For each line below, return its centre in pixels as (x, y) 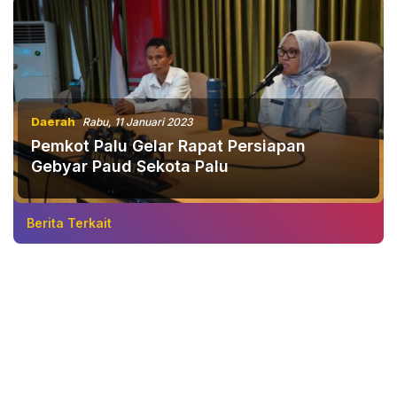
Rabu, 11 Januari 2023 (138, 122)
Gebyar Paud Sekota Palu (130, 167)
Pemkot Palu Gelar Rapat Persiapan (168, 146)
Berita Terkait (69, 223)
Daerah (53, 122)
